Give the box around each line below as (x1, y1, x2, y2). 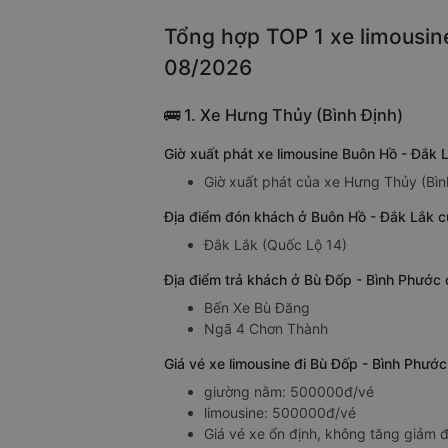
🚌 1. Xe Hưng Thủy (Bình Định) (164, 105, 403, 126)
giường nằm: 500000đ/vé (204, 383, 374, 401)
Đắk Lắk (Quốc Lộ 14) (204, 236, 347, 254)
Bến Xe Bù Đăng (204, 299, 310, 317)
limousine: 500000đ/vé (204, 404, 356, 422)
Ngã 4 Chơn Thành (204, 320, 328, 338)
